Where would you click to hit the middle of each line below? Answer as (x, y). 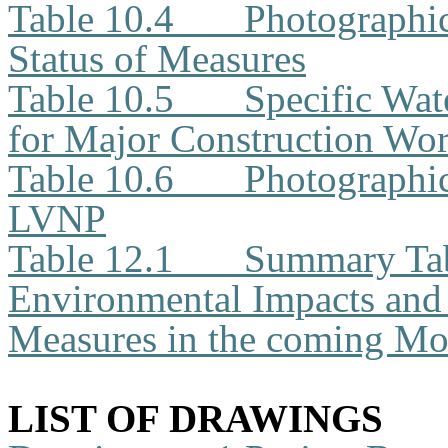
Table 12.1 (91, 258)
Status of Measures (157, 58)
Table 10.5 (91, 98)
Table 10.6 (91, 178)
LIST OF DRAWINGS (195, 418)
